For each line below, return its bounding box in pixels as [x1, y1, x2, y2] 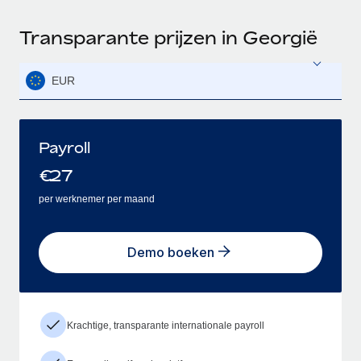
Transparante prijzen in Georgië [19, 27, 317, 48]
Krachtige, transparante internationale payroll [67, 319, 264, 331]
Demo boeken [127, 244, 214, 261]
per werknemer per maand [39, 193, 155, 205]
